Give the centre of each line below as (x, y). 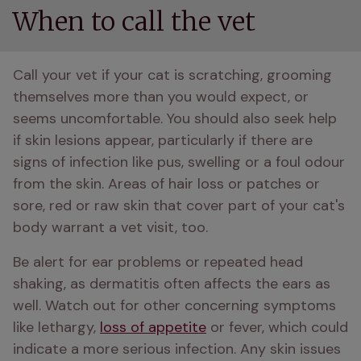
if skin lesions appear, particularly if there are (163, 140)
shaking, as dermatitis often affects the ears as (172, 284)
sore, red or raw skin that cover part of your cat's (179, 205)
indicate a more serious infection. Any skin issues (177, 349)
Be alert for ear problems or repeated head (158, 262)
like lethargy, (56, 327)
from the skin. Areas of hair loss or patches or (166, 184)
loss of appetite (153, 327)
